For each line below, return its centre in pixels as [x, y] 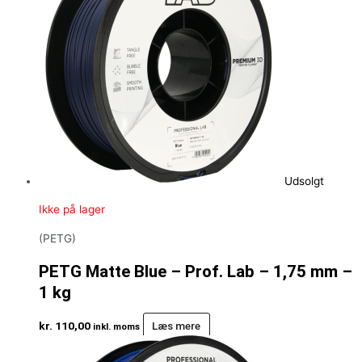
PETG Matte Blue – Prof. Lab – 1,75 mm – [196, 271]
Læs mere [177, 325]
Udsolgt [304, 181]
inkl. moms [116, 326]
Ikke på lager [72, 210]
